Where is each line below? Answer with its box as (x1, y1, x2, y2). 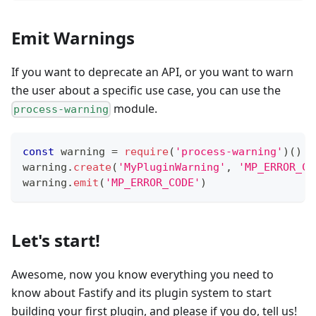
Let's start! (11, 229, 100, 253)
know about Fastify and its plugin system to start (11, 285, 272, 301)
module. (111, 100, 158, 116)
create (73, 161, 111, 174)
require (124, 145, 169, 159)
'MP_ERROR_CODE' (105, 176, 200, 190)
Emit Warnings (11, 25, 135, 49)
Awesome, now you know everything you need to (11, 267, 274, 283)
